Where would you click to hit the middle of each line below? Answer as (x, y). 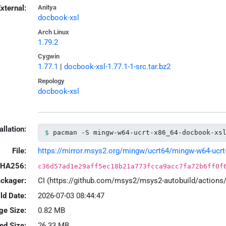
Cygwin (48, 56)
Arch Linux (53, 32)
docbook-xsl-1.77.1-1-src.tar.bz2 (117, 67)
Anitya (47, 8)
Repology (51, 81)
